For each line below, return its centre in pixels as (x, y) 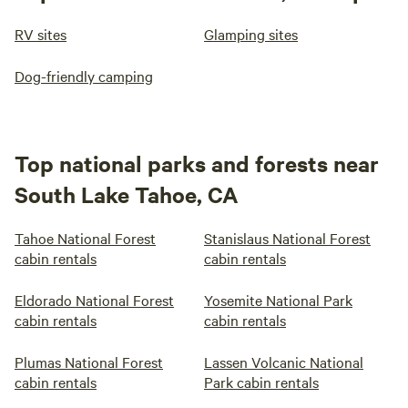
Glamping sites (251, 34)
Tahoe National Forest (85, 238)
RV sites (41, 34)
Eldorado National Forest (94, 300)
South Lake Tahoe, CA (127, 194)
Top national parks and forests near (197, 163)
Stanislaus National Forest (287, 238)
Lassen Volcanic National (284, 362)
